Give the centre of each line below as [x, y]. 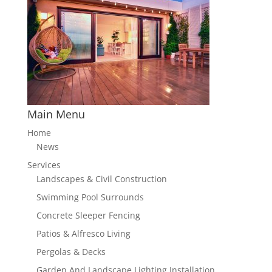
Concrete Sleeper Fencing [88, 215]
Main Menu [56, 114]
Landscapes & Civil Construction [101, 178]
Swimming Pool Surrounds [90, 197]
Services [44, 165]
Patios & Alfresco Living [83, 233]
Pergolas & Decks [71, 251]
